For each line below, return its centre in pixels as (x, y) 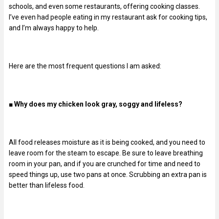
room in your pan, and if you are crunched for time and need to (105, 164)
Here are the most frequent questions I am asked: (85, 66)
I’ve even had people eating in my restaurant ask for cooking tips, (108, 17)
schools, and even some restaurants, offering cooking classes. (104, 6)
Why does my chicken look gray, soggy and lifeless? (98, 104)
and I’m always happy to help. (54, 28)
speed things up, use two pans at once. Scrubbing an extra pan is (108, 174)
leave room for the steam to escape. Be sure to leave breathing (106, 153)
